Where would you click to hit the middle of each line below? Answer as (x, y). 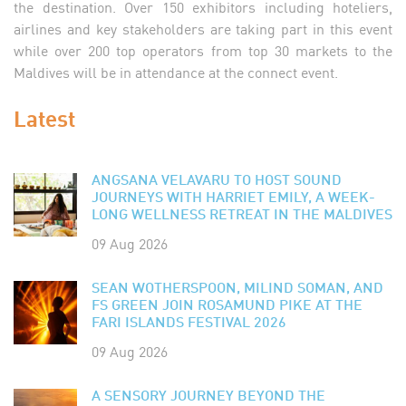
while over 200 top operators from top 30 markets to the (203, 49)
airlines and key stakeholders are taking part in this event (203, 28)
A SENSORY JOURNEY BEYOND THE (208, 396)
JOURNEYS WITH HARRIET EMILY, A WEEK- (233, 198)
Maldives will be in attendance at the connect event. (178, 71)
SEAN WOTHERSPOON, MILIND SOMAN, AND (237, 289)
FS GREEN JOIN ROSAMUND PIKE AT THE (227, 306)
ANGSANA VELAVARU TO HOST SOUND (217, 181)
